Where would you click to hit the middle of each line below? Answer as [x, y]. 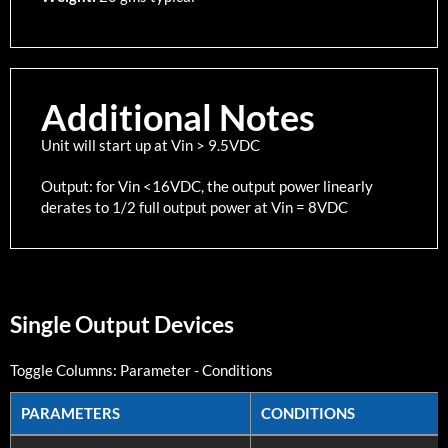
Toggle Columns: [65, 369]
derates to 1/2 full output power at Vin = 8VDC [194, 206]
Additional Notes [178, 116]
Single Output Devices [122, 324]
